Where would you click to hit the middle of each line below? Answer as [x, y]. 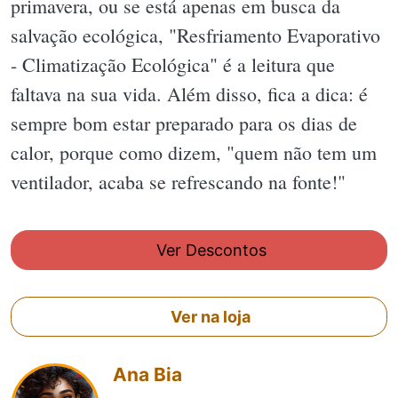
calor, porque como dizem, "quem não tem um [194, 152]
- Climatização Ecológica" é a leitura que [173, 64]
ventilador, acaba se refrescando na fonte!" [178, 181]
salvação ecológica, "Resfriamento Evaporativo [195, 35]
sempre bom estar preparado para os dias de [184, 123]
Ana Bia [147, 375]
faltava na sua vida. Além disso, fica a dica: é [189, 93]
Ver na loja [209, 317]
